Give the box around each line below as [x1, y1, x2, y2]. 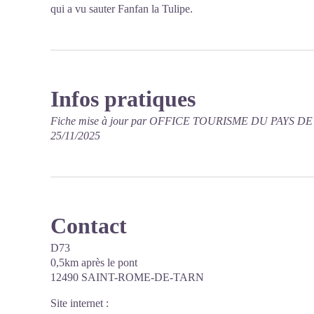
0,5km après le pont [50, 257, 137, 268]
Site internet [50, 297, 103, 309]
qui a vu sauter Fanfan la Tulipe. [50, 3, 193, 15]
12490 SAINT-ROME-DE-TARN [50, 271, 204, 283]
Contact [50, 213, 127, 238]
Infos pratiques [50, 86, 196, 111]
